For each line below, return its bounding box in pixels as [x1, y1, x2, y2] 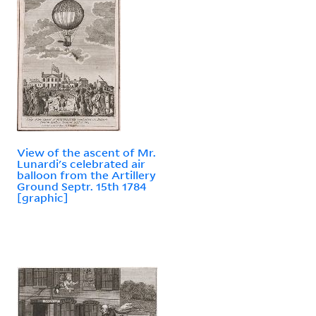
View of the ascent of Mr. [17, 145, 156, 159]
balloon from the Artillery [17, 167, 156, 182]
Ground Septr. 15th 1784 [17, 178, 147, 193]
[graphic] [17, 190, 68, 205]
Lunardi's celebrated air [17, 156, 145, 171]
